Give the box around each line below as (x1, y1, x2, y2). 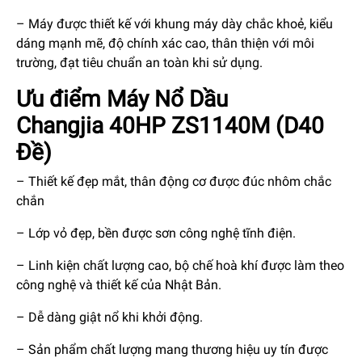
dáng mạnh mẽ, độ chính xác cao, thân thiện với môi (16, 35, 314, 51)
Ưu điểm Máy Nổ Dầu (16, 85, 228, 112)
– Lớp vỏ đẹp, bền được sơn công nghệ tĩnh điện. (16, 225, 296, 241)
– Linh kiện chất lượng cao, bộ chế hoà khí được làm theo (16, 257, 344, 273)
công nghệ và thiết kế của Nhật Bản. (16, 276, 221, 293)
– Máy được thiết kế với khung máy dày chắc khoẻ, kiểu (16, 15, 333, 32)
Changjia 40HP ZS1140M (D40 (16, 112, 324, 139)
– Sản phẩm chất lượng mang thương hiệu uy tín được (16, 341, 328, 357)
